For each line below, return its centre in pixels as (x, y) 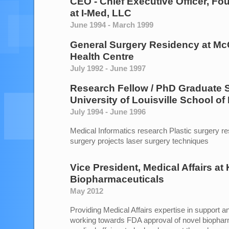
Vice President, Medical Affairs (141, 167)
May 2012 (87, 191)
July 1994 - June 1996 (108, 112)
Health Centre (102, 56)
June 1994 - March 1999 (112, 25)
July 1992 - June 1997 (108, 68)
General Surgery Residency (135, 45)
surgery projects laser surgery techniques (139, 141)
